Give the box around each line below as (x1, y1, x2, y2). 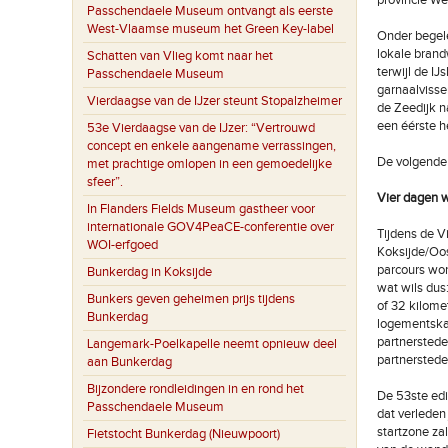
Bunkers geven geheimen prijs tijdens (87, 291, 295, 307)
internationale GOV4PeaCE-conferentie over (87, 219, 334, 235)
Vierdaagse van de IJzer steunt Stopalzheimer (87, 93, 342, 109)
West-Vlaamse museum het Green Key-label (87, 21, 334, 37)
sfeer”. (87, 174, 123, 190)
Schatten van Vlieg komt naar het (87, 48, 273, 64)
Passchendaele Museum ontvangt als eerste (87, 3, 333, 19)
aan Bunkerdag (87, 354, 172, 370)
